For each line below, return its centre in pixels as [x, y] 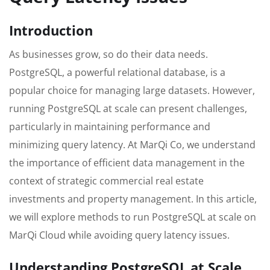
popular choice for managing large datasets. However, [132, 91]
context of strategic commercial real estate [106, 181]
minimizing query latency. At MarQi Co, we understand [132, 145]
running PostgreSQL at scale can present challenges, [128, 109]
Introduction [51, 30]
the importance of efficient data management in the [127, 163]
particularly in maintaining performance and [110, 127]
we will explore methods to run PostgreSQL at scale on [133, 217]
